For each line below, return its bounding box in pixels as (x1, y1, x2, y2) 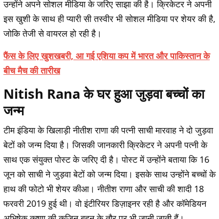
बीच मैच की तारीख (3, 65, 60, 77)
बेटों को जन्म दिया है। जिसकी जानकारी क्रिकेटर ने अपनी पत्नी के (3, 139, 207, 151)
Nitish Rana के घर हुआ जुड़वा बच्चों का (3, 85, 204, 103)
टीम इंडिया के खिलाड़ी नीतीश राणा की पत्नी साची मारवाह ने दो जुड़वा (3, 124, 213, 136)
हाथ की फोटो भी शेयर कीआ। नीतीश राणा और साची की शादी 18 (3, 183, 204, 195)
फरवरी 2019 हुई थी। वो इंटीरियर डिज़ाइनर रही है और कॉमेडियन (3, 197, 206, 210)
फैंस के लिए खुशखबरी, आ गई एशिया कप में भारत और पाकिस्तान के (3, 50, 210, 62)
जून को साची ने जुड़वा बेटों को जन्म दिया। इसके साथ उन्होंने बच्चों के (3, 168, 216, 180)
